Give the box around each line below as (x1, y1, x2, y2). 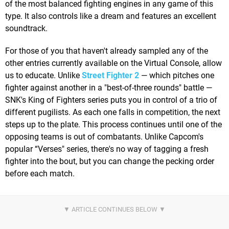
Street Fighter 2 (82, 71, 139, 81)
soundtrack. (5, 24, 48, 34)
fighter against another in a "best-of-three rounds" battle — (5, 83, 212, 93)
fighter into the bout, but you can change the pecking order (5, 156, 214, 167)
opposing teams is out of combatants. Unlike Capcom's (5, 132, 203, 142)
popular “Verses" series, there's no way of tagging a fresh (5, 144, 209, 154)
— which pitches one (139, 71, 214, 81)
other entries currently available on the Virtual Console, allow (5, 58, 222, 68)
